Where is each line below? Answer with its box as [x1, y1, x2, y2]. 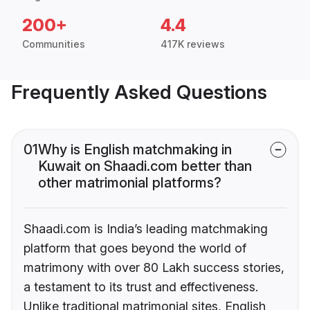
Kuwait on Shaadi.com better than [38, 158, 252, 175]
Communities [22, 38, 85, 51]
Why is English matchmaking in [38, 141, 232, 158]
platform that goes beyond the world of [24, 241, 246, 256]
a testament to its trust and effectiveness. [24, 280, 258, 295]
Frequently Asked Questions [11, 80, 267, 104]
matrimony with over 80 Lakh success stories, [24, 260, 284, 275]
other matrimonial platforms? [38, 174, 221, 192]
